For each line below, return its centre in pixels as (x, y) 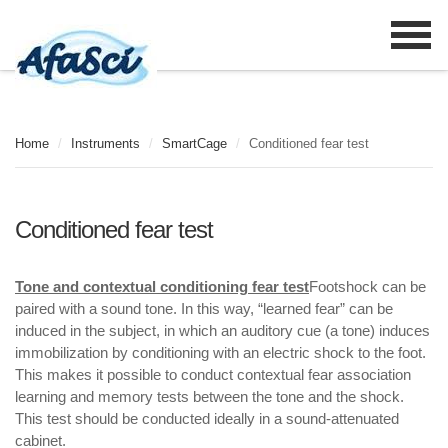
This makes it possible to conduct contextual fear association (213, 375)
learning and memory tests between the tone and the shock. (209, 397)
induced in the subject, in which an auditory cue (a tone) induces (222, 331)
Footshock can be (367, 287)
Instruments (105, 143)
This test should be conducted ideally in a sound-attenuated (207, 419)
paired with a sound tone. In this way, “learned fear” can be (204, 309)
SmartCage (194, 143)
